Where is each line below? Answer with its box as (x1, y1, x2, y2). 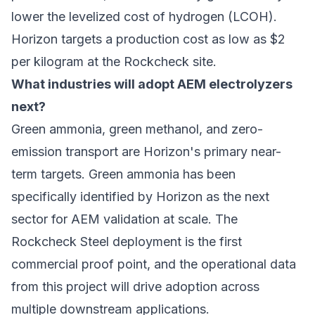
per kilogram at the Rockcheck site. (11, 54, 217, 70)
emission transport (11, 144, 118, 160)
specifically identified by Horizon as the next (11, 189, 269, 205)
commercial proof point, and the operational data (11, 257, 296, 272)
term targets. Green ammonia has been (11, 167, 236, 182)
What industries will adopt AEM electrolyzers (11, 77, 292, 92)
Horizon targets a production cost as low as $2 (11, 32, 285, 47)
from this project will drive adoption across (11, 279, 259, 295)
